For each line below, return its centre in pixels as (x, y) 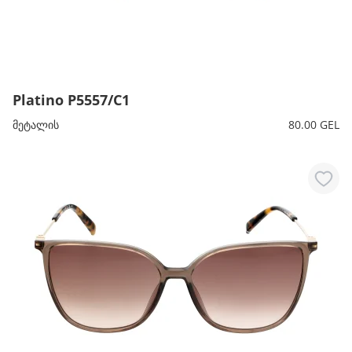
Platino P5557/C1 (71, 100)
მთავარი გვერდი (63, 24)
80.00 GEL (314, 125)
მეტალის (36, 125)
